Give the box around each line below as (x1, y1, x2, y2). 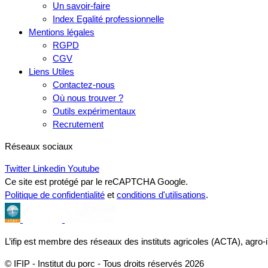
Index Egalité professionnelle (53, 13, 164, 24)
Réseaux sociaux (5, 141, 73, 151)
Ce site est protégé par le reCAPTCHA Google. (5, 176, 188, 187)
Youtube (68, 163, 99, 173)
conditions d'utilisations (117, 189, 206, 200)
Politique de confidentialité (5, 189, 105, 200)
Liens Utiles (29, 66, 74, 77)
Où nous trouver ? (53, 92, 123, 103)
